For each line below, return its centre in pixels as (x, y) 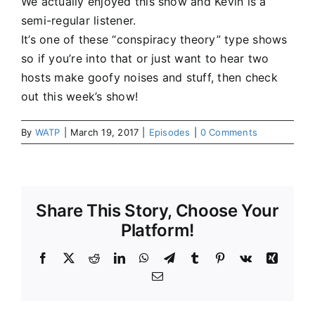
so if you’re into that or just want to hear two (145, 58)
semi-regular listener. (79, 20)
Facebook (71, 258)
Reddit (115, 258)
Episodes (169, 132)
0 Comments (229, 132)
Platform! (157, 231)
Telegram (195, 258)
